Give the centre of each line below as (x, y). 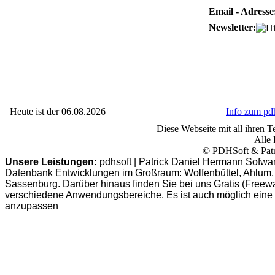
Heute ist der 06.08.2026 (58, 111)
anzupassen (32, 206)
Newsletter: (232, 27)
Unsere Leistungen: (51, 162)
